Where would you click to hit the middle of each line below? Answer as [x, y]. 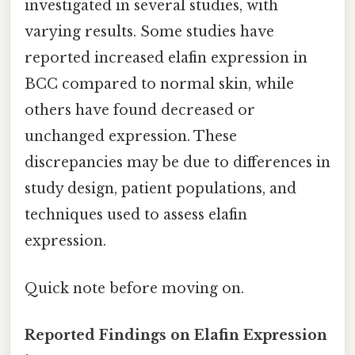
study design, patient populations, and [160, 189]
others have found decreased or [140, 111]
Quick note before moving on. [134, 288]
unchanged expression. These [131, 137]
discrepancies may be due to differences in [177, 163]
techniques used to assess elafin [136, 215]
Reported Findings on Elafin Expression [176, 335]
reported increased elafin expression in [166, 58]
